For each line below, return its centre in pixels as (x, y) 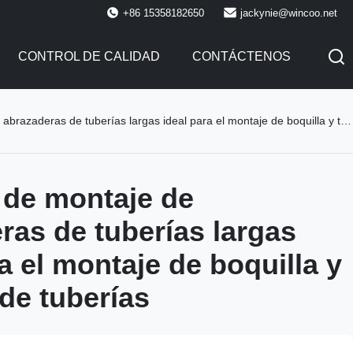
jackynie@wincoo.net (289, 13)
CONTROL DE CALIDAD (89, 56)
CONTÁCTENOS (241, 56)
